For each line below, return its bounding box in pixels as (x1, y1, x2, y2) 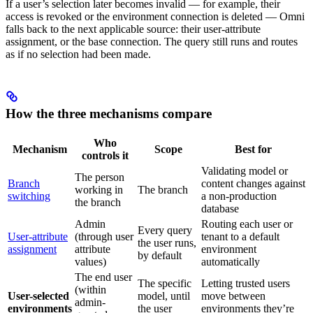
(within (75, 283, 106, 296)
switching (8, 189, 50, 202)
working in (75, 183, 123, 196)
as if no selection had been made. (6, 48, 151, 61)
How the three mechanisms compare (6, 106, 212, 122)
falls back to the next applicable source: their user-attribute (6, 23, 261, 36)
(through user (75, 230, 133, 242)
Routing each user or (201, 217, 293, 230)
